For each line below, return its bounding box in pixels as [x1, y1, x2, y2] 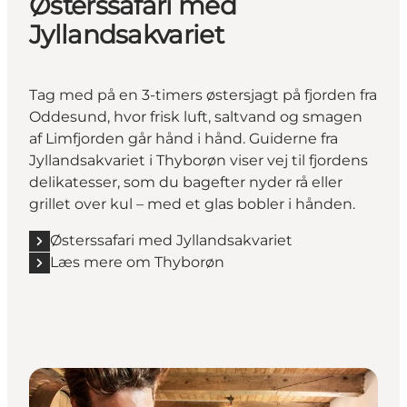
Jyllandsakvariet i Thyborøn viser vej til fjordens [29, 152, 368, 170]
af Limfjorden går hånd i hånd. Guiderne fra [29, 130, 338, 148]
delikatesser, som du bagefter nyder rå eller [29, 174, 342, 192]
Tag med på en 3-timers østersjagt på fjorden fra [29, 86, 377, 104]
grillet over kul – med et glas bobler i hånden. [29, 195, 355, 213]
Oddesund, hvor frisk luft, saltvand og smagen [29, 108, 362, 126]
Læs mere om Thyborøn [50, 253, 224, 272]
